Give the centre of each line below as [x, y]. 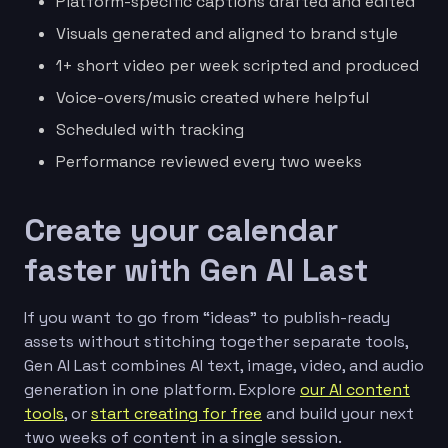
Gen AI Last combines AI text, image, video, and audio [224, 365]
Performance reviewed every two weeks [209, 161]
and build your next [338, 413]
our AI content [355, 389]
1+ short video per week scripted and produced [237, 65]
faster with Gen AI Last [196, 269]
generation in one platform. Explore [162, 389]
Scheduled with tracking [150, 129]
